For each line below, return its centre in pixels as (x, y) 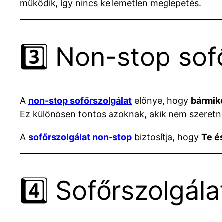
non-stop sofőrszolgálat (80, 101)
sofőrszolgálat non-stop (80, 137)
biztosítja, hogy (166, 137)
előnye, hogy (161, 101)
